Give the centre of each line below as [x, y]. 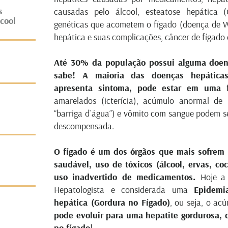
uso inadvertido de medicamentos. [127, 177]
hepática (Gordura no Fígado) [112, 202]
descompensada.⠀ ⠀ [92, 126]
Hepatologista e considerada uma [124, 190]
